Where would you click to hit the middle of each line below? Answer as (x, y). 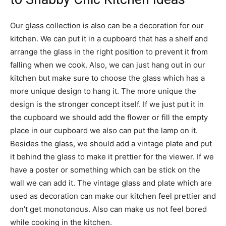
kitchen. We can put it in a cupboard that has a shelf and (109, 38)
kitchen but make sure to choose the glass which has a (107, 78)
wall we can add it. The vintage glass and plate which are (111, 183)
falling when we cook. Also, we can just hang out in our (108, 65)
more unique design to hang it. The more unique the (103, 91)
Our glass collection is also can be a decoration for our (107, 25)
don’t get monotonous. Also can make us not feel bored (108, 209)
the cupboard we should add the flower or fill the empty (109, 117)
